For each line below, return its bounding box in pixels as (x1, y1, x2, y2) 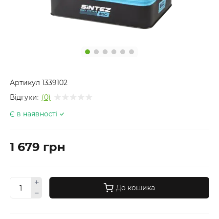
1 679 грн (10, 140, 66, 154)
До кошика (116, 183, 155, 192)
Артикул (10, 78, 40, 87)
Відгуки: (10, 92, 39, 102)
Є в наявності (10, 109, 58, 118)
